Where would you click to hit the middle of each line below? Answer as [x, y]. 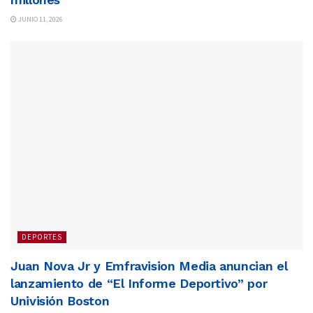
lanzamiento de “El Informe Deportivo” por [139, 283]
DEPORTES [42, 236]
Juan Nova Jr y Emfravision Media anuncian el [149, 265]
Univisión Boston [60, 300]
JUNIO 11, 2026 [40, 19]
